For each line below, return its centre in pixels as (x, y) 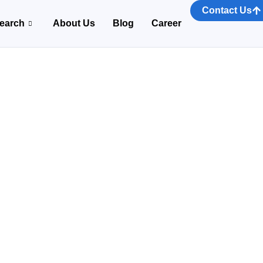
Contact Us (227, 10)
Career (166, 23)
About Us (74, 23)
